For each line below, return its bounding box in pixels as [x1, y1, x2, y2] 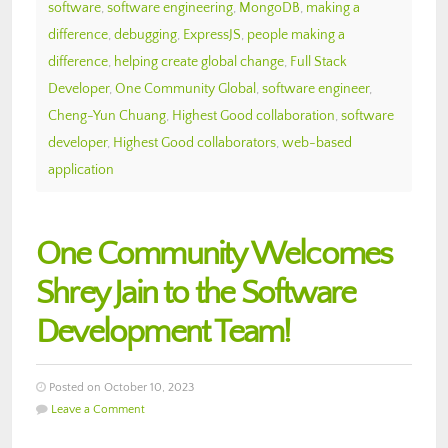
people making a [247, 26, 345, 43]
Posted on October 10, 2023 [46, 380, 194, 394]
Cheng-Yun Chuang [48, 107, 166, 124]
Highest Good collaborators [113, 134, 276, 151]
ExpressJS [183, 26, 241, 43]
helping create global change [114, 53, 284, 70]
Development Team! [36, 313, 291, 351]
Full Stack [290, 53, 347, 70]
